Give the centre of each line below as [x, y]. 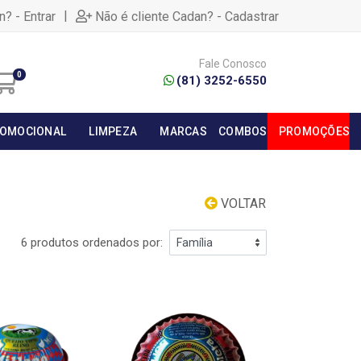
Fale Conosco [233, 64]
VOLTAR [242, 203]
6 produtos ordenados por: [92, 243]
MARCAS [183, 131]
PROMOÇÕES [314, 131]
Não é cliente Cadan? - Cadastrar [187, 16]
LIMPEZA [113, 131]
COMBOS [243, 131]
